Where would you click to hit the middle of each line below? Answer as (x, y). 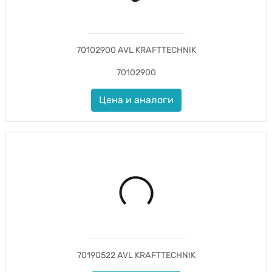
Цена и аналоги (136, 100)
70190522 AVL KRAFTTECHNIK (136, 255)
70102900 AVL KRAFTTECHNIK (136, 50)
